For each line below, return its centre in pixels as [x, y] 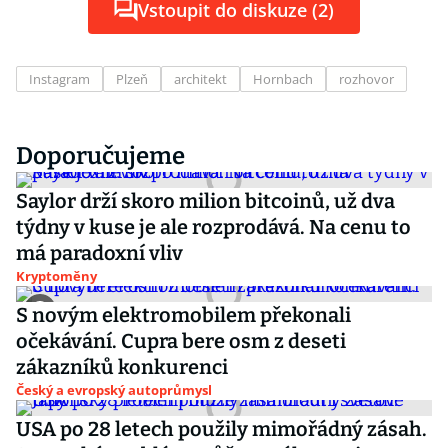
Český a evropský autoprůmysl [114, 390]
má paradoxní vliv [99, 253]
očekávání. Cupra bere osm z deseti [181, 341]
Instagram [59, 79]
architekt [200, 79]
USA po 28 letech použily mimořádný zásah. [221, 429]
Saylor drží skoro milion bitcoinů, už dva [205, 201]
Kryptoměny [56, 276]
